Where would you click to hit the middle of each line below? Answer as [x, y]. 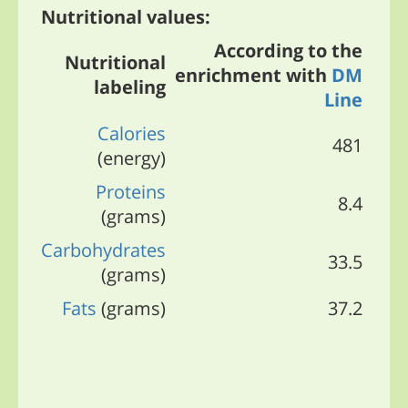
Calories [132, 134]
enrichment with [253, 76]
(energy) [132, 158]
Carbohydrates [103, 250]
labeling [130, 87]
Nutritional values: [126, 17]
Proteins [131, 192]
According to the [288, 51]
